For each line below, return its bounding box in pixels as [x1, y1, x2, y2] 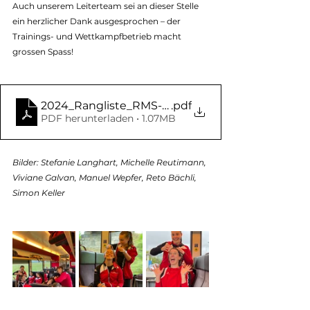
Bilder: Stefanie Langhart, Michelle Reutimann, [12, 156, 208, 167]
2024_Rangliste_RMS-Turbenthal [41, 99, 224, 113]
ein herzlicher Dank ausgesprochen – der [12, 15, 183, 26]
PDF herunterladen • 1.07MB [41, 112, 176, 125]
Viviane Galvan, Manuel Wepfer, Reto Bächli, [12, 172, 199, 183]
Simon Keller [12, 187, 65, 198]
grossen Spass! [12, 46, 73, 57]
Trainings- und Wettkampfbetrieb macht [12, 30, 183, 42]
